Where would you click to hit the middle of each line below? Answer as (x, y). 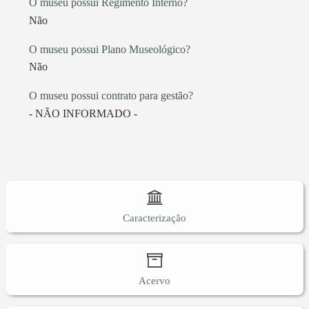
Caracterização (154, 218)
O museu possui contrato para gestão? (111, 96)
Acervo (154, 280)
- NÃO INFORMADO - (83, 113)
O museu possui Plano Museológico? (110, 49)
